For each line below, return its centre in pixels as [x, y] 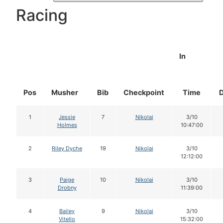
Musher [65, 93]
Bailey [67, 211]
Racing [42, 15]
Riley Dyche [67, 149]
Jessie [67, 117]
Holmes [67, 125]
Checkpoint [144, 93]
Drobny [67, 188]
